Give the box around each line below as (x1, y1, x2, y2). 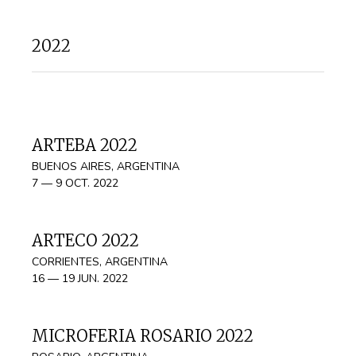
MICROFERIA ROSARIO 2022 (32, 326, 253, 346)
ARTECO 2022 (32, 230, 139, 250)
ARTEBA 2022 (32, 135, 137, 155)
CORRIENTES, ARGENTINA (32, 254, 168, 269)
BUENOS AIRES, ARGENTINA (32, 159, 180, 174)
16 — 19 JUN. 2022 (32, 271, 128, 286)
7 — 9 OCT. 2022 (32, 176, 118, 191)
